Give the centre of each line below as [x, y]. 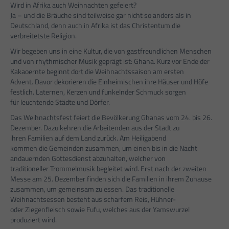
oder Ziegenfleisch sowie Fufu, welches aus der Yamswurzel [100, 210]
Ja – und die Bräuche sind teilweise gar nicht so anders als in [101, 15]
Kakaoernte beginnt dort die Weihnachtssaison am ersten [97, 72]
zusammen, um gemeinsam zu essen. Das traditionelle [92, 189]
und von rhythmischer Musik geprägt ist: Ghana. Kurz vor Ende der [110, 61]
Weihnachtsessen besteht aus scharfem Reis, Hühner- [93, 199]
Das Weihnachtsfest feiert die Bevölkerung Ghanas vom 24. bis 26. [111, 118]
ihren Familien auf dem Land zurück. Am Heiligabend [88, 138]
